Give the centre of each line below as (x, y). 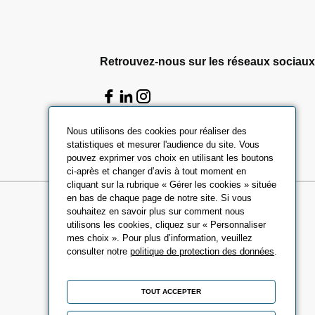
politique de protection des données (202, 252)
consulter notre (99, 252)
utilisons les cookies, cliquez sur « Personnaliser (167, 225)
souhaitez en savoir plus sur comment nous (156, 212)
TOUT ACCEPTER (172, 292)
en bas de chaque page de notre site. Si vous (160, 198)
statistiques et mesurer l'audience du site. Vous (163, 145)
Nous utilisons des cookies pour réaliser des (157, 131)
